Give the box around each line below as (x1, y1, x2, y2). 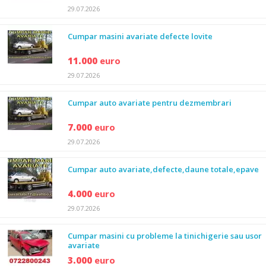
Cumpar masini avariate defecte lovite (68, 31, 213, 42)
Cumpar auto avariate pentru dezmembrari (68, 97, 232, 108)
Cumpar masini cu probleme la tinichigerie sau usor (68, 230, 262, 241)
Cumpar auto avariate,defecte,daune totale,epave (68, 164, 259, 175)
